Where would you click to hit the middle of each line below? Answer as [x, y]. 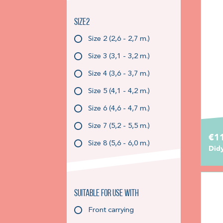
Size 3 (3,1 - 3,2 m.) [119, 56]
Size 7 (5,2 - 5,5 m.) [119, 126]
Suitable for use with [107, 194]
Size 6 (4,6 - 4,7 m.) [119, 109]
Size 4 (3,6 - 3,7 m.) [119, 74]
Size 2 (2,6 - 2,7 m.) [119, 39]
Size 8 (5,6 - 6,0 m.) [119, 143]
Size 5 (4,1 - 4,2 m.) [119, 91]
